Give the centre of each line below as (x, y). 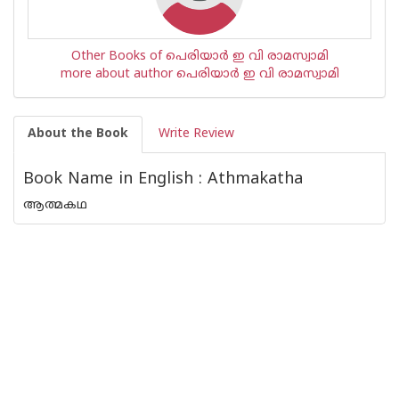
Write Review (196, 134)
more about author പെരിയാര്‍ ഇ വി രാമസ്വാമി (199, 74)
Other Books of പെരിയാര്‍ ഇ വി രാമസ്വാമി (199, 57)
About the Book (78, 134)
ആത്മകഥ (55, 205)
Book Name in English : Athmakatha (163, 179)
